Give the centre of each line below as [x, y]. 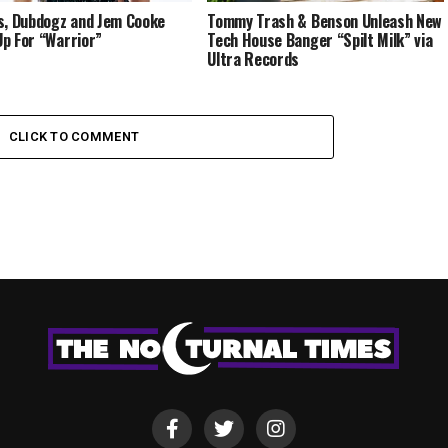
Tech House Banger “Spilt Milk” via [320, 39]
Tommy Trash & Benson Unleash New [325, 20]
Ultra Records [253, 58]
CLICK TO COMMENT [74, 136]
